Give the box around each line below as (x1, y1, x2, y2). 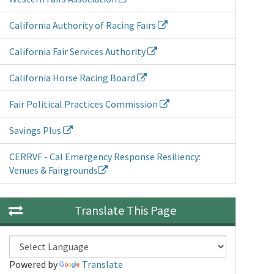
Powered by (9, 258, 60, 270)
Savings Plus (9, 124, 64, 136)
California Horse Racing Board (9, 72, 138, 84)
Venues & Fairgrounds (9, 164, 98, 176)
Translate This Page (75, 202, 177, 218)
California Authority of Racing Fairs (9, 19, 158, 31)
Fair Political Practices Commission (9, 98, 160, 110)
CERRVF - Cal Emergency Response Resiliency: (9, 150, 201, 163)
